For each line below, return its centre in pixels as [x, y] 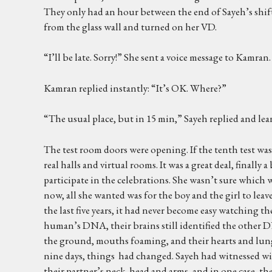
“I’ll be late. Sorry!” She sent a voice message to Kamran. [157, 57]
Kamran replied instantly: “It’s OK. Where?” [135, 88]
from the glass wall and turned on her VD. [130, 26]
